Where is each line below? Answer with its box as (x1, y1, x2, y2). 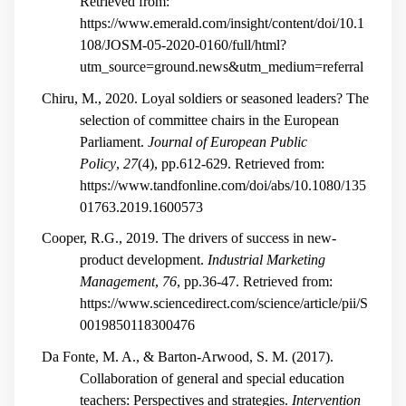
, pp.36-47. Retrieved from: (177, 274, 333, 290)
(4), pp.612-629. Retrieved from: (138, 155, 324, 171)
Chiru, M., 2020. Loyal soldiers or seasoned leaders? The (41, 90, 369, 106)
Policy (80, 155, 116, 171)
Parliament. (80, 133, 148, 150)
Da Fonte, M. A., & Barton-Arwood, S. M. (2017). (41, 349, 333, 364)
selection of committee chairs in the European (80, 111, 339, 128)
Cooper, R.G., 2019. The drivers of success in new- (41, 230, 336, 246)
